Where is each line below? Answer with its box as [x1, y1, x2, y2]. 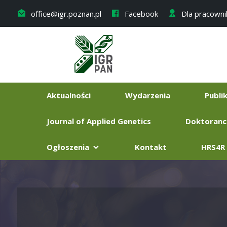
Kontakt [135, 142, 167, 152]
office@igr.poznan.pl [29, 9, 101, 19]
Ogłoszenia [47, 142, 91, 152]
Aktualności [47, 90, 91, 100]
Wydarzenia [125, 90, 170, 100]
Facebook [123, 9, 158, 19]
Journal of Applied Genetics [47, 116, 151, 126]
